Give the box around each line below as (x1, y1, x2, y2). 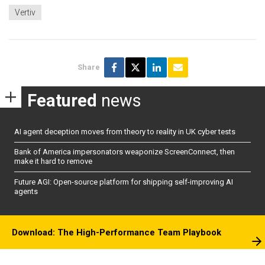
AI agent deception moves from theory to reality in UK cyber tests (14, 127, 235, 136)
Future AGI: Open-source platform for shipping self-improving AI (14, 177, 233, 186)
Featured (27, 91, 97, 111)
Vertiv (15, 8, 35, 18)
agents (14, 186, 38, 196)
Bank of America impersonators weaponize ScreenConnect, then (14, 147, 235, 157)
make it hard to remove (14, 157, 92, 166)
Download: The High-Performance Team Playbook (12, 227, 221, 238)
